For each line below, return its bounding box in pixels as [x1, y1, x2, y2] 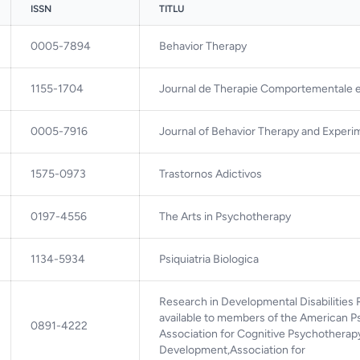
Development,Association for [159, 342, 305, 357]
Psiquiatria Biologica [159, 252, 259, 266]
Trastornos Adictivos [159, 166, 262, 181]
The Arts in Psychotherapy [159, 209, 291, 223]
